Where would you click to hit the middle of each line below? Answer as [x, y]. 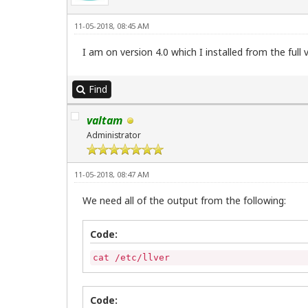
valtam [104, 121]
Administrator [114, 135]
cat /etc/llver [131, 257]
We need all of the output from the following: [184, 200]
